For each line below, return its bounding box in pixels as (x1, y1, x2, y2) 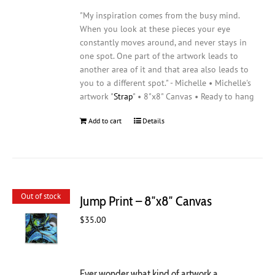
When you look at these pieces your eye (80, 23, 231, 35)
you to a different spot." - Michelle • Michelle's (80, 77, 252, 89)
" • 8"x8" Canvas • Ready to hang (133, 91, 255, 103)
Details (142, 116, 165, 126)
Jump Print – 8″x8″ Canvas (80, 192, 212, 209)
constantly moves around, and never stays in (80, 37, 247, 48)
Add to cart (88, 116, 122, 126)
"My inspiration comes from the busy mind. (80, 10, 240, 21)
